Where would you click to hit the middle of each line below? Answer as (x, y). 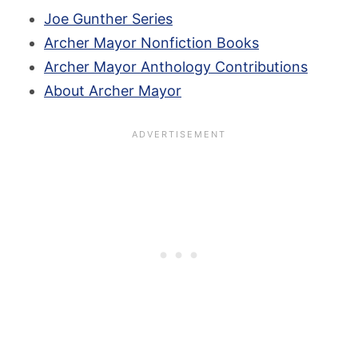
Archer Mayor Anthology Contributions (176, 67)
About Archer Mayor (113, 91)
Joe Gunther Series (108, 19)
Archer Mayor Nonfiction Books (151, 43)
